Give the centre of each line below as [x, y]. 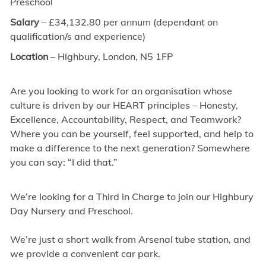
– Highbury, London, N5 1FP [110, 57]
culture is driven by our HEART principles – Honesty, [124, 105]
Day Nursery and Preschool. [71, 211]
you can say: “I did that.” [64, 162]
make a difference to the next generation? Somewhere [130, 148]
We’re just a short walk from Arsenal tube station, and [130, 240]
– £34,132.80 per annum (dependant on [128, 22]
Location [29, 57]
